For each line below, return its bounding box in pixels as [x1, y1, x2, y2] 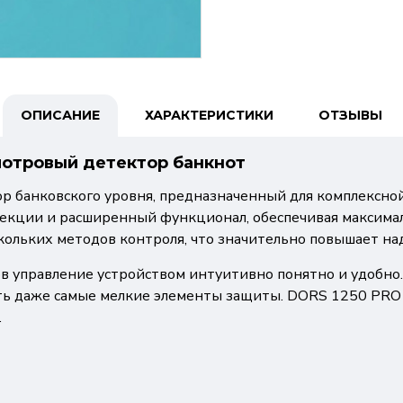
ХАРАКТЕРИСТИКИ [145, 107, 273, 123]
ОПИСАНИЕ [21, 107, 100, 123]
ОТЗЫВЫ [318, 107, 382, 123]
